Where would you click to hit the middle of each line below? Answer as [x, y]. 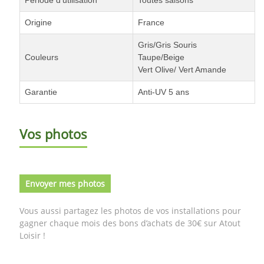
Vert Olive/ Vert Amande [182, 69]
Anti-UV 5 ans [164, 92]
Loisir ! [32, 235]
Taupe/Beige [161, 57]
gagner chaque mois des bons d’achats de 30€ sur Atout [130, 223]
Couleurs [42, 57]
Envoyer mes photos [65, 183]
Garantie [41, 92]
